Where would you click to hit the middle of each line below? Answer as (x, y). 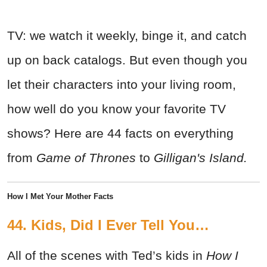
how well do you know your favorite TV (117, 109)
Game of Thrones (86, 158)
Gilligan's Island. (201, 158)
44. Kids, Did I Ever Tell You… (108, 225)
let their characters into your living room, (122, 85)
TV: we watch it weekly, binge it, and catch (127, 36)
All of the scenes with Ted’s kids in (107, 256)
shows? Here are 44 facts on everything (120, 133)
